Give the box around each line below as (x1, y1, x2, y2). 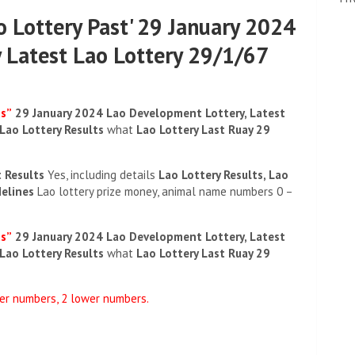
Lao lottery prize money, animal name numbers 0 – (37, 184, 292, 199)
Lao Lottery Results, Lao (158, 167, 288, 182)
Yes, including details (44, 167, 158, 182)
